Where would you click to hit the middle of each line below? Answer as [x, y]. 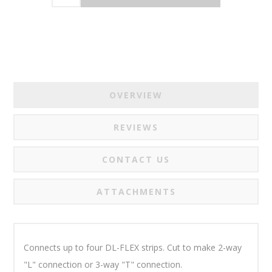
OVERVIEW [136, 95]
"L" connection [54, 264]
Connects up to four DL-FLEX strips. [96, 247]
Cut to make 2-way [205, 247]
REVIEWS [136, 127]
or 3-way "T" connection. [134, 264]
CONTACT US [136, 159]
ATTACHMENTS [136, 191]
